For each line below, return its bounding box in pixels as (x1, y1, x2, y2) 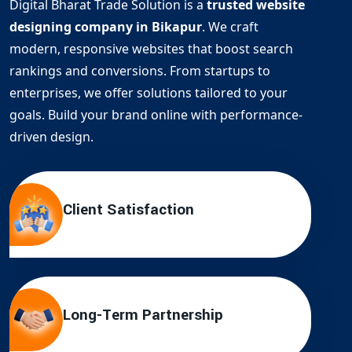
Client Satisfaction (63, 199, 194, 222)
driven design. (9, 127, 93, 145)
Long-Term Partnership (63, 304, 223, 327)
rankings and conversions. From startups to (9, 61, 270, 79)
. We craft (202, 17, 258, 35)
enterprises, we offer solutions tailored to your (9, 83, 288, 101)
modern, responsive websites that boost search (9, 39, 293, 57)
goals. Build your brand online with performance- (9, 105, 302, 123)
